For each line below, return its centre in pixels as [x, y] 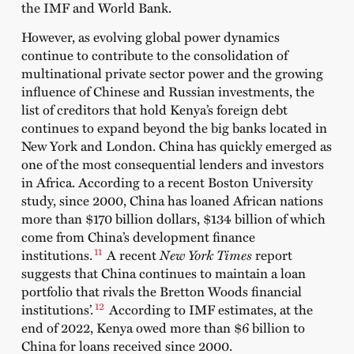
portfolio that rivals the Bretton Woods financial [161, 291]
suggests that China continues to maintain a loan [163, 273]
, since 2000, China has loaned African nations [188, 200]
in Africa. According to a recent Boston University [167, 182]
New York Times [205, 255]
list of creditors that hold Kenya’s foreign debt [154, 109]
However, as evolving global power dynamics [150, 37]
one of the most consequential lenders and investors [172, 164]
